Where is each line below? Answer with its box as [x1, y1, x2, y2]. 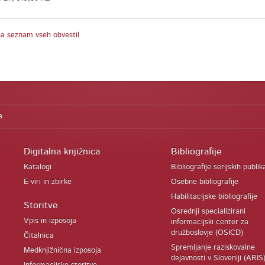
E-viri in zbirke [24, 178, 72, 186]
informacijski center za [170, 218, 248, 226]
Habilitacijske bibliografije [170, 193, 257, 201]
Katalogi [24, 163, 52, 171]
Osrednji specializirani [170, 208, 245, 215]
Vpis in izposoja [24, 217, 77, 225]
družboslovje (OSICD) [170, 229, 243, 237]
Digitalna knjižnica [24, 147, 101, 156]
